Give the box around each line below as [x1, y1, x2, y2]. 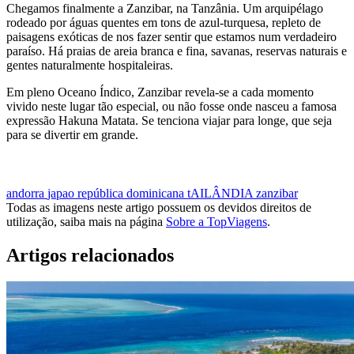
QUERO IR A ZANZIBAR [6, 164, 137, 176]
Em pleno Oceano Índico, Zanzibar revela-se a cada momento [6, 85, 314, 99]
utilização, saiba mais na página [6, 214, 166, 228]
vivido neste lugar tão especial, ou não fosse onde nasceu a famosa [6, 99, 337, 113]
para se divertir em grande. [6, 127, 138, 141]
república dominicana [77, 186, 187, 200]
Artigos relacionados [6, 244, 174, 265]
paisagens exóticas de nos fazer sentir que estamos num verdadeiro [6, 29, 337, 43]
